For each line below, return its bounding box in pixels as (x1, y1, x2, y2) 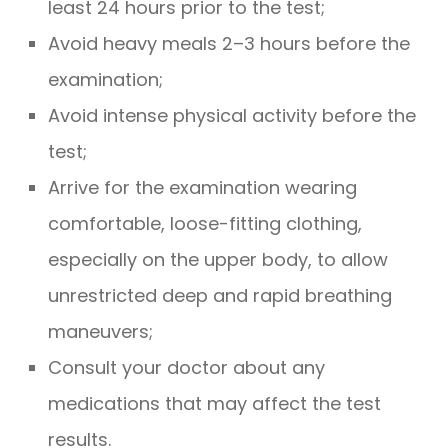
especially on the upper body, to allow (48, 246, 388, 272)
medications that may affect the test (48, 390, 381, 416)
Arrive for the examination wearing (48, 174, 357, 200)
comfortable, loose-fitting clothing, (48, 210, 362, 236)
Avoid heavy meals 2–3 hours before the (48, 30, 410, 56)
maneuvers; (48, 318, 153, 344)
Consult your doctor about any (48, 354, 325, 380)
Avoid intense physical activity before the (48, 102, 416, 128)
